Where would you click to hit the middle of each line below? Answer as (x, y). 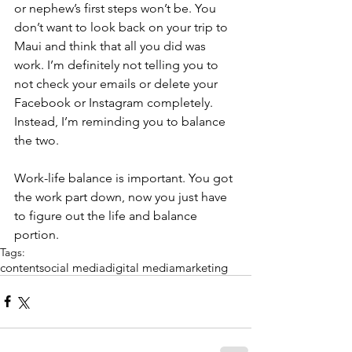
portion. (37, 234)
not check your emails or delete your (117, 83)
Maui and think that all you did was (112, 46)
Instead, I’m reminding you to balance (121, 121)
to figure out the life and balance (107, 215)
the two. (37, 140)
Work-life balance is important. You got (125, 178)
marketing (202, 267)
